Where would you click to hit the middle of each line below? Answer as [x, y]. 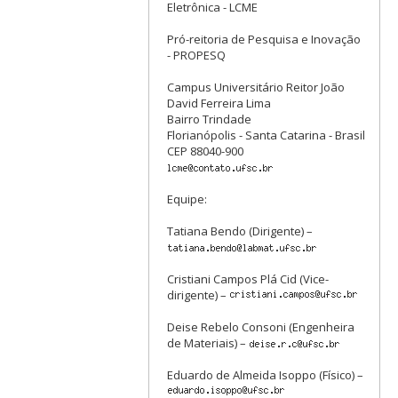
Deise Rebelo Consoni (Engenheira [261, 327]
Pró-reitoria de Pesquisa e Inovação [264, 39]
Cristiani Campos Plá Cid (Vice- [248, 279]
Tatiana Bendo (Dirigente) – [240, 231]
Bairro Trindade [210, 119]
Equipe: [187, 199]
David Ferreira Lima [219, 103]
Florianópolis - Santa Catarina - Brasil [267, 135]
